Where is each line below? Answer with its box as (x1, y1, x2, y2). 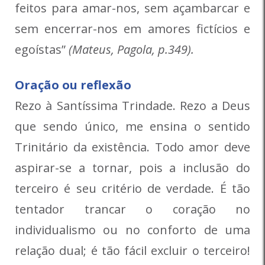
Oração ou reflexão (15, 77, 131, 93)
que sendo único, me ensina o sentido (15, 118, 250, 135)
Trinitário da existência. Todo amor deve (15, 139, 250, 156)
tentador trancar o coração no (15, 201, 250, 218)
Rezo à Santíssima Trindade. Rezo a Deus (15, 98, 250, 114)
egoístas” (15, 41, 66, 58)
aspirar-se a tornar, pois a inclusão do (15, 160, 250, 176)
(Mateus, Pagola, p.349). (66, 41, 194, 58)
